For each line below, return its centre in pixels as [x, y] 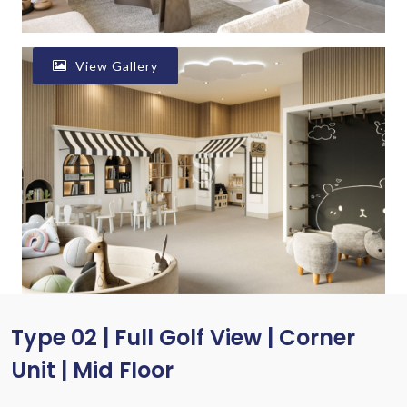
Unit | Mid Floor [92, 370]
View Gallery [115, 66]
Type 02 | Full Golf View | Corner [183, 338]
